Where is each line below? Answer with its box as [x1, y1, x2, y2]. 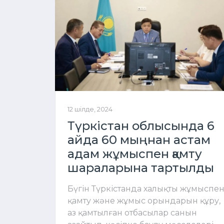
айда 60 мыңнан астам [67, 132, 210, 147]
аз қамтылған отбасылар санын [67, 207, 197, 217]
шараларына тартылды [67, 160, 214, 175]
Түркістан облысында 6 [67, 118, 214, 133]
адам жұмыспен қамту [67, 146, 202, 161]
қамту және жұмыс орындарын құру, [67, 195, 220, 205]
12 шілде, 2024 [67, 105, 112, 113]
